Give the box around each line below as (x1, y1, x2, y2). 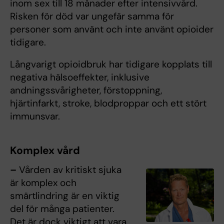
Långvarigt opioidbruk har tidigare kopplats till (10, 58, 212, 70)
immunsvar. (10, 110, 60, 122)
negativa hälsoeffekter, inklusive (10, 71, 149, 83)
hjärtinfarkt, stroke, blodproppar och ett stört (10, 97, 206, 109)
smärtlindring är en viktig (10, 189, 119, 202)
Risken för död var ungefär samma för (10, 10, 174, 22)
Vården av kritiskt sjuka (16, 163, 121, 176)
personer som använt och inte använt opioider (10, 23, 213, 35)
